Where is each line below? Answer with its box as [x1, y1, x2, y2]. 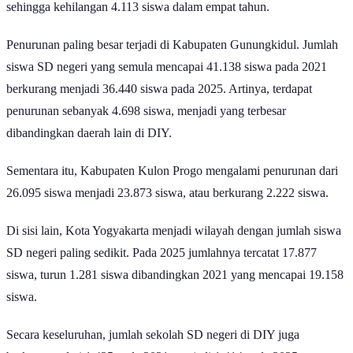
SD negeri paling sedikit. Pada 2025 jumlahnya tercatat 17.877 [6, 246, 317, 260]
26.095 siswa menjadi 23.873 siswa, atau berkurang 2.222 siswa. [6, 186, 329, 200]
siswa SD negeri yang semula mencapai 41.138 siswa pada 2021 [6, 60, 327, 74]
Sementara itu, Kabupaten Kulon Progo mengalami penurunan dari [6, 164, 338, 178]
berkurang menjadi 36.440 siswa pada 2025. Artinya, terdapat [6, 82, 312, 96]
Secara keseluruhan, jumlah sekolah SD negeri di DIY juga [6, 328, 299, 342]
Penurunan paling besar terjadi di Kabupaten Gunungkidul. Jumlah [6, 38, 338, 52]
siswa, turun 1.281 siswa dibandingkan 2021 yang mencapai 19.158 [6, 268, 344, 282]
